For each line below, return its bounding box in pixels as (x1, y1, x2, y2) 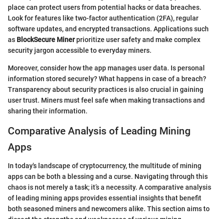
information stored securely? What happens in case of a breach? (8, 74, 206, 83)
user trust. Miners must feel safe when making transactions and (8, 96, 205, 104)
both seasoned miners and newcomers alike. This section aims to (8, 205, 210, 213)
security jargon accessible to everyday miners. (8, 46, 152, 54)
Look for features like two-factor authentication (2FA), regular (8, 14, 198, 22)
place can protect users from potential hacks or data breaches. (8, 3, 201, 11)
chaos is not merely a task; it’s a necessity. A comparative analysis (8, 183, 211, 191)
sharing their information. (8, 107, 88, 115)
